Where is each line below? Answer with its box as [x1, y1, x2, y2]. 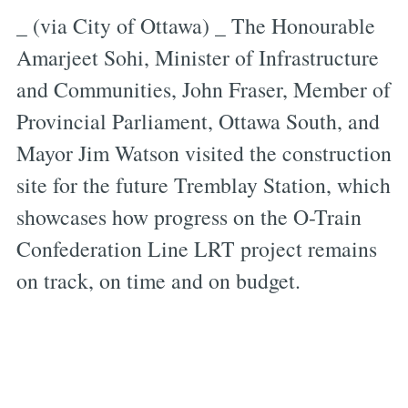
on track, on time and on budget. [15, 266, 301, 296]
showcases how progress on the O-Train [15, 202, 362, 232]
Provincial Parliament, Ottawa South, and [15, 107, 380, 137]
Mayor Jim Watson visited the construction [15, 138, 392, 168]
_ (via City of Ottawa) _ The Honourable [15, 11, 375, 41]
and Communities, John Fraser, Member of [15, 75, 391, 105]
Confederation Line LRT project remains [15, 234, 377, 264]
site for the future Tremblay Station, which [15, 170, 391, 200]
